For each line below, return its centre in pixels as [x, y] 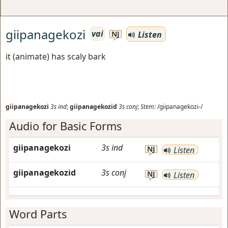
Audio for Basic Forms [65, 126]
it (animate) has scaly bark [56, 56]
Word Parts [38, 214]
